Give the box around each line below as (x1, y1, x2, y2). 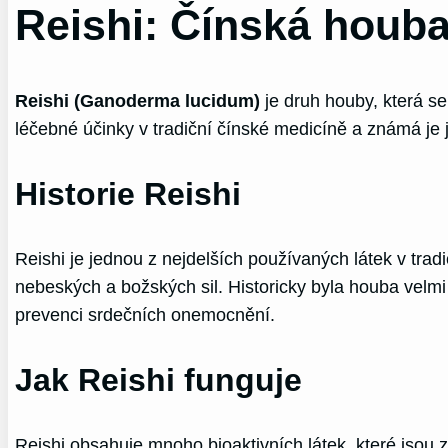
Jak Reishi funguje (15, 361, 303, 398)
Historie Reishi (15, 175, 242, 212)
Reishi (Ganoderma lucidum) (15, 90, 261, 111)
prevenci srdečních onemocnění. (15, 304, 276, 325)
